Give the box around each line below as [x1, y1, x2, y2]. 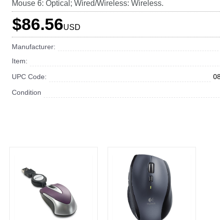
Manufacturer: [11, 43, 55, 51]
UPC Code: [11, 73, 47, 81]
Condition [11, 88, 41, 96]
